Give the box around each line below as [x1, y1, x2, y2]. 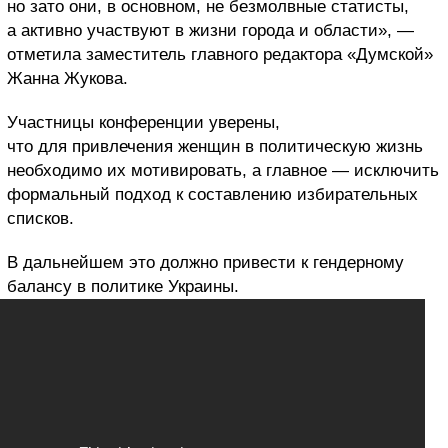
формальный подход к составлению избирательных [7, 184, 418, 204]
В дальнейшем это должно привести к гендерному [7, 252, 404, 272]
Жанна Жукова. [7, 68, 128, 88]
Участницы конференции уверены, [7, 112, 280, 132]
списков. [7, 208, 74, 228]
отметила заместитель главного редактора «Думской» [7, 44, 433, 64]
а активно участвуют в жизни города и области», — [7, 20, 414, 40]
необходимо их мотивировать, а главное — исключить [7, 160, 439, 180]
